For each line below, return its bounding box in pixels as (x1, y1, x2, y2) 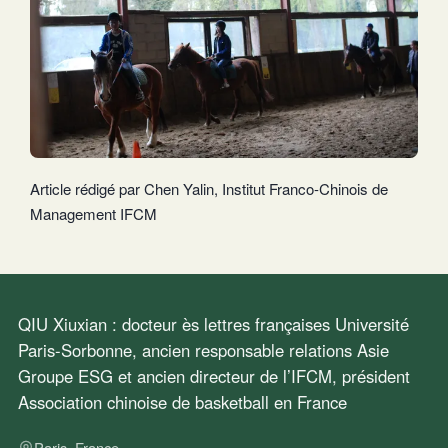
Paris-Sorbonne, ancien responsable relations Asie (18, 338, 389, 363)
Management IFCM (30, 202, 157, 224)
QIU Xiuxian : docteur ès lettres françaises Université (18, 312, 409, 337)
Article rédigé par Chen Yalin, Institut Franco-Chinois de (30, 177, 388, 199)
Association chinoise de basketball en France (18, 390, 347, 415)
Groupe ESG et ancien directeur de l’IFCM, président (18, 364, 410, 389)
